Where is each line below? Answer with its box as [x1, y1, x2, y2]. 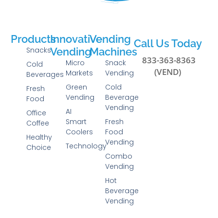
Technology [66, 141, 107, 151]
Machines [89, 45, 137, 58]
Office [26, 108, 47, 118]
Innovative [50, 33, 103, 46]
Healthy [26, 132, 53, 143]
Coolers [66, 127, 93, 137]
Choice [26, 143, 52, 153]
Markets [66, 68, 93, 78]
